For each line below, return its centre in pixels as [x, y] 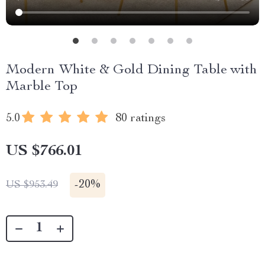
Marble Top [42, 87]
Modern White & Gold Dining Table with [132, 70]
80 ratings [140, 119]
